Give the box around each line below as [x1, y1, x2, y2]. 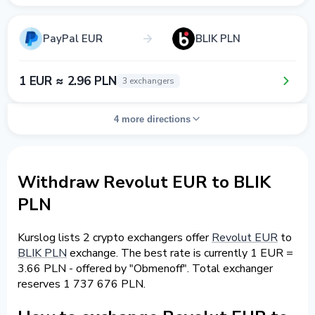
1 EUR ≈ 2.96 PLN [19, 72, 117, 89]
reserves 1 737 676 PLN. [18, 276, 146, 292]
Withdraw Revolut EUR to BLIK [18, 170, 271, 193]
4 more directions [113, 113, 191, 124]
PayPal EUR [43, 31, 103, 46]
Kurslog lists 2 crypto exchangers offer [18, 229, 212, 245]
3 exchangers [122, 75, 175, 86]
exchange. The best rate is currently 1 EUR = [67, 245, 293, 261]
